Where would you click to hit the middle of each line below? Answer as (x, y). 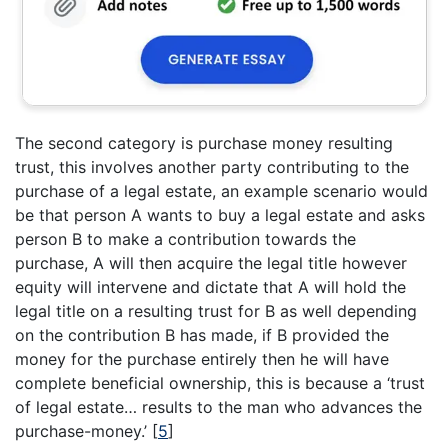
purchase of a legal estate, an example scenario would (221, 191)
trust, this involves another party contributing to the (212, 167)
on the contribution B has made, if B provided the (202, 335)
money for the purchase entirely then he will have (202, 359)
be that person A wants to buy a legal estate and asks (220, 215)
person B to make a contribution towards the (185, 239)
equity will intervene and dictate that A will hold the (210, 287)
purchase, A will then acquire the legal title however (211, 263)
